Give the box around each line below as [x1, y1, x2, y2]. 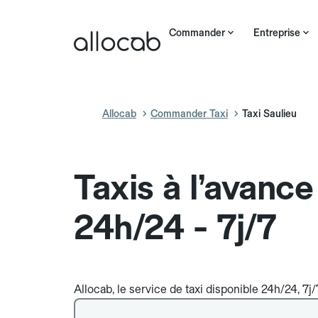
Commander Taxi [150, 108, 228, 119]
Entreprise [253, 27, 300, 38]
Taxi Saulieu [242, 108, 297, 119]
